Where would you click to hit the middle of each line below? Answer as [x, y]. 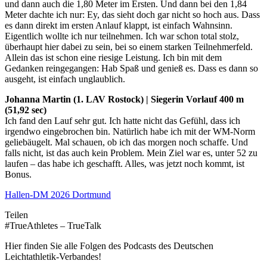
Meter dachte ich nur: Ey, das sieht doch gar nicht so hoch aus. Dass [132, 14]
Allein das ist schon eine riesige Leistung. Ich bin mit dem [113, 57]
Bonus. [18, 174]
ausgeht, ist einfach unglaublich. [65, 79]
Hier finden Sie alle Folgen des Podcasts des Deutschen [109, 246]
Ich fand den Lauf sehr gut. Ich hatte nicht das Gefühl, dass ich [122, 120]
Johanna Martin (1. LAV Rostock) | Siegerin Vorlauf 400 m [124, 99]
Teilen [16, 215]
